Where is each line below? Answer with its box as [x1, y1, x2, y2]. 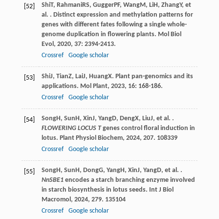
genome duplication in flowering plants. [41, 31, 158, 39]
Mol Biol [157, 31, 181, 39]
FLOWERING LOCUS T [41, 125, 101, 132]
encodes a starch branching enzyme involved [63, 176, 195, 184]
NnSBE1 [41, 176, 64, 184]
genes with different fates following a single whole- [41, 21, 187, 29]
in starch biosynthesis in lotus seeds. [41, 186, 149, 194]
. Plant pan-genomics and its [111, 73, 193, 81]
